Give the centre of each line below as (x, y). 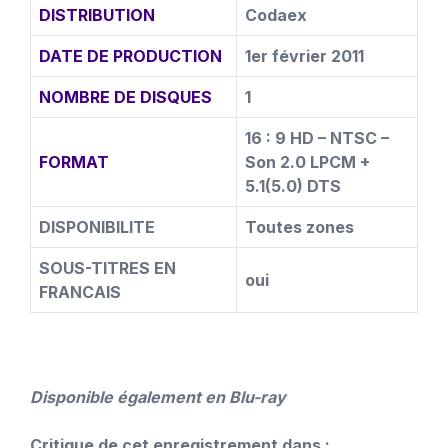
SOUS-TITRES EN (107, 268)
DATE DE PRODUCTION (130, 56)
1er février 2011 (304, 56)
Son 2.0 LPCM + (307, 162)
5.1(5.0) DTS (293, 186)
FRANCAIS (80, 292)
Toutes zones (299, 227)
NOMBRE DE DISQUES (125, 97)
